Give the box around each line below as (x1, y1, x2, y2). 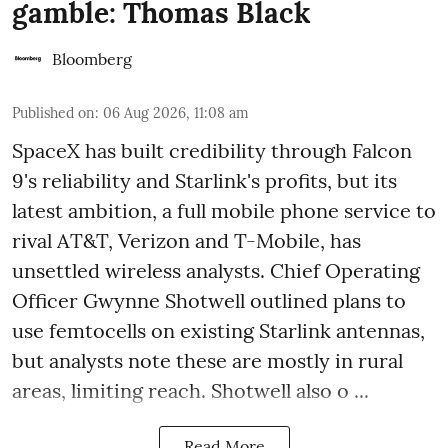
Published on (12, 104, 95, 123)
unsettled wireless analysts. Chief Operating (12, 258, 420, 284)
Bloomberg (52, 49, 132, 70)
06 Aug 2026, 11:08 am (103, 104, 249, 123)
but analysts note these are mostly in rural (12, 348, 403, 374)
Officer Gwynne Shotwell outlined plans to (12, 288, 406, 314)
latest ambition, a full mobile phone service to (12, 198, 436, 224)
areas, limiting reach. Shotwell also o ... (12, 378, 369, 404)
